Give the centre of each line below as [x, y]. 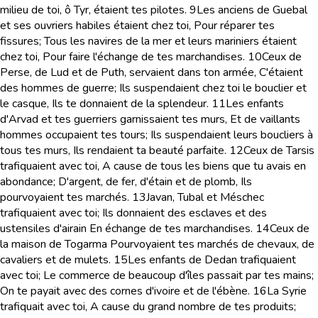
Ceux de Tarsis [279, 150]
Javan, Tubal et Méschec [205, 197]
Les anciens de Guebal [252, 10]
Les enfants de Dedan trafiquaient [212, 260]
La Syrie [287, 291]
